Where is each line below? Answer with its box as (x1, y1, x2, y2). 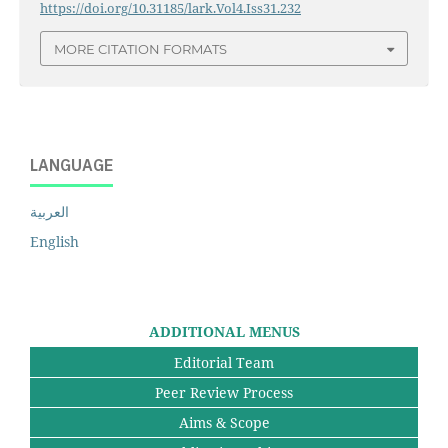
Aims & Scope (178, 412, 270, 432)
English (30, 231, 79, 251)
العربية (30, 201, 69, 221)
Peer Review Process (155, 382, 293, 402)
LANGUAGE (30, 153, 113, 178)
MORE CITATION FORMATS (54, 40, 227, 57)
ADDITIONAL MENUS (148, 321, 300, 341)
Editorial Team (174, 352, 274, 372)
